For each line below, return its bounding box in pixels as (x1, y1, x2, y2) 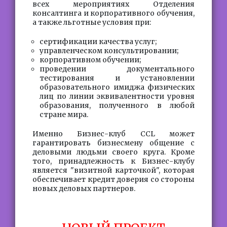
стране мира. (40, 110, 88, 119)
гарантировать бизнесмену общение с (32, 138, 195, 147)
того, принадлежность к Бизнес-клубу (32, 157, 195, 166)
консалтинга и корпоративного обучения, (32, 9, 195, 18)
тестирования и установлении (40, 73, 195, 83)
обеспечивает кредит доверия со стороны (32, 175, 195, 184)
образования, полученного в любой (40, 101, 195, 110)
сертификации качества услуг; (40, 37, 157, 46)
